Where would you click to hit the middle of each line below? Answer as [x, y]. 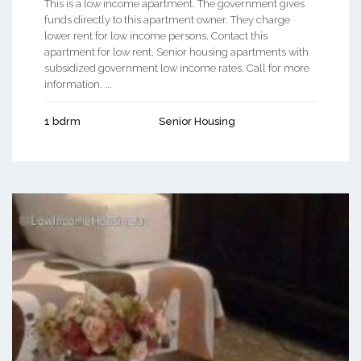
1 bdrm [62, 121]
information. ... [78, 84]
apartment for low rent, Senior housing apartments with [176, 52]
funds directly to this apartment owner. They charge [167, 19]
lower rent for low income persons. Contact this [156, 35]
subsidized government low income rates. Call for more [177, 68]
